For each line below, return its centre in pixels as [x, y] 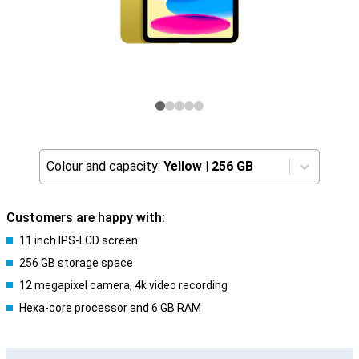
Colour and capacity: [103, 166]
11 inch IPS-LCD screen [79, 240]
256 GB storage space [76, 263]
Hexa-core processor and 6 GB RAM [110, 308]
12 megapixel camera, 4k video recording [123, 285]
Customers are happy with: [86, 218]
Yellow [183, 166]
